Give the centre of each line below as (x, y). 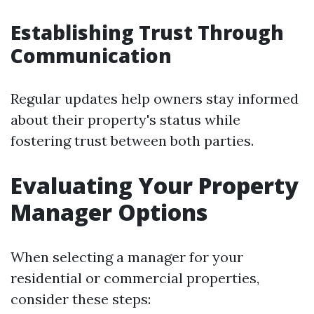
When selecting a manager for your (127, 257)
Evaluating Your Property (155, 185)
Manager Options (109, 212)
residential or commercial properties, (135, 278)
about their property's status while (125, 120)
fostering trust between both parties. (132, 141)
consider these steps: (81, 299)
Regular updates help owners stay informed (155, 98)
